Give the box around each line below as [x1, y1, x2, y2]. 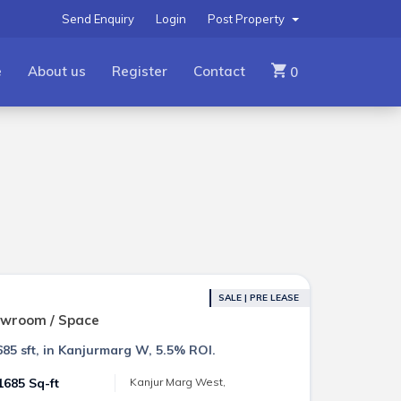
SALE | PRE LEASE [218, 292, 299, 303]
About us [27, 63, 86, 80]
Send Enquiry [61, 12, 134, 26]
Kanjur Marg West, [130, 375, 226, 388]
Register [111, 63, 167, 80]
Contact [192, 63, 245, 80]
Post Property [207, 12, 287, 26]
